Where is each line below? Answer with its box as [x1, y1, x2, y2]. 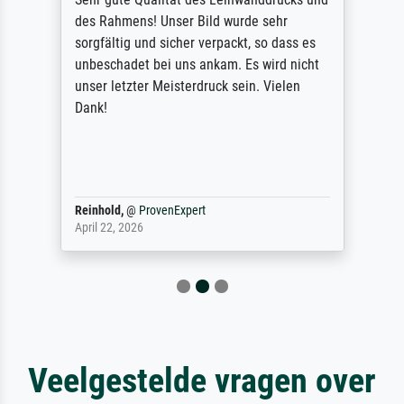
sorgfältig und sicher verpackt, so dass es [74, 34, 316, 51]
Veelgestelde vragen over [28, 360, 376, 400]
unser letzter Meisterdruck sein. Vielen [74, 78, 300, 95]
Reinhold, [74, 203, 124, 218]
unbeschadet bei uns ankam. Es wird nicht [74, 56, 319, 73]
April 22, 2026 [74, 220, 143, 235]
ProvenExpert [138, 203, 206, 218]
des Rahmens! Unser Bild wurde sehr [74, 13, 288, 30]
